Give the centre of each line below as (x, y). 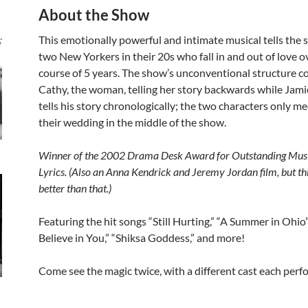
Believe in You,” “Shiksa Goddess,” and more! (142, 238)
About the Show (94, 15)
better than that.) (75, 188)
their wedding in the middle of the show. (132, 122)
